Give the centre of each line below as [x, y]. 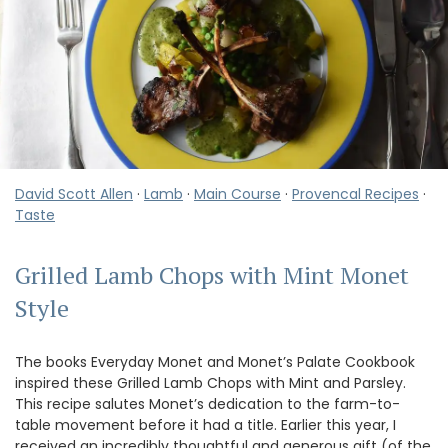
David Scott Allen [74, 193]
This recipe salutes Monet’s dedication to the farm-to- [207, 404]
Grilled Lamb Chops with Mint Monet [212, 275]
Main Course [237, 193]
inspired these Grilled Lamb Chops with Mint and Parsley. [210, 383]
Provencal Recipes [355, 193]
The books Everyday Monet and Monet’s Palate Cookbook [215, 362]
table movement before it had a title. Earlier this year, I [205, 425]
